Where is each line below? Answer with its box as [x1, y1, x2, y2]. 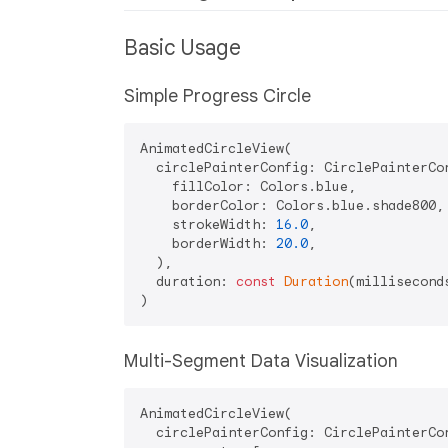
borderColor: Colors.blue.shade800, [140, 196, 444, 214]
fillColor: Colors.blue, [140, 177, 356, 195]
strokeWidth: [140, 215, 276, 233]
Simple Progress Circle [124, 84, 311, 107]
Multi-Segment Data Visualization [124, 349, 398, 372]
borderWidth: [140, 234, 276, 252]
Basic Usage [124, 34, 246, 61]
